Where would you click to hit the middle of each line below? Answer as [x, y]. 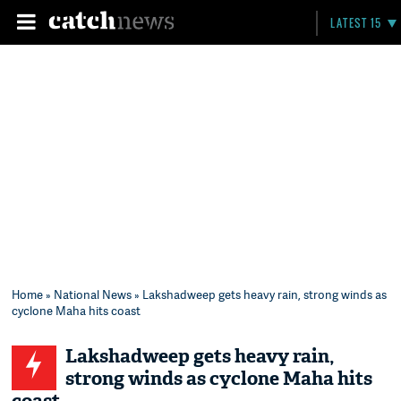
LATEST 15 [356, 23]
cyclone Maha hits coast [77, 311]
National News [93, 294]
